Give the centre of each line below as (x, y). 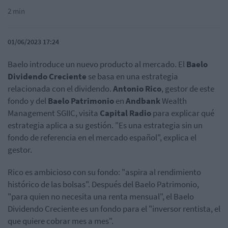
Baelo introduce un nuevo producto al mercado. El (97, 64)
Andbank (144, 101)
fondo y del (28, 101)
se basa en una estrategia (133, 77)
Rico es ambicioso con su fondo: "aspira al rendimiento (104, 172)
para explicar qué (183, 113)
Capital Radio (125, 113)
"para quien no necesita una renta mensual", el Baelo (101, 197)
